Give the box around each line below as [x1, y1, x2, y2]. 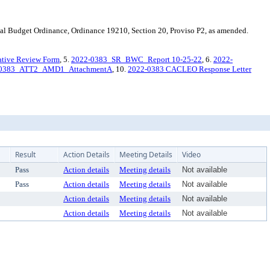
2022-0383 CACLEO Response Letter [128, 64, 251, 74]
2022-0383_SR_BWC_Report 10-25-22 [71, 55, 202, 64]
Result [15, 149, 36, 160]
